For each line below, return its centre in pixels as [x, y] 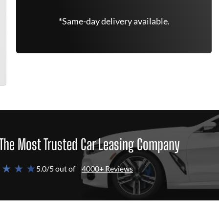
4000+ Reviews [107, 168]
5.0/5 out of [56, 168]
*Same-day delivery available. [114, 21]
